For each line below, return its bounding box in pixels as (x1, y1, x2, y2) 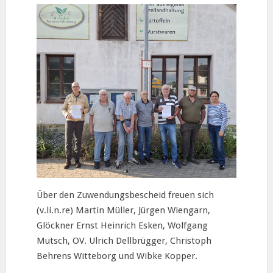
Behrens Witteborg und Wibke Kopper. (37, 250, 197, 261)
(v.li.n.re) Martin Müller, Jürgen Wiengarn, (37, 204, 210, 216)
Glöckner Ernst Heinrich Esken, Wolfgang (37, 219, 208, 231)
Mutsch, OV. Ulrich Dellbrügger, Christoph (37, 235, 211, 246)
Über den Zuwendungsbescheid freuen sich (37, 189, 214, 200)
